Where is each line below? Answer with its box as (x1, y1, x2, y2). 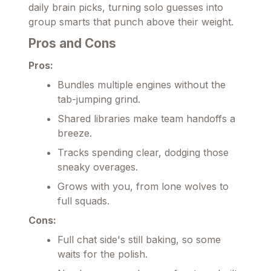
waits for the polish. (57, 247, 148, 260)
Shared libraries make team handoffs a (57, 112, 235, 125)
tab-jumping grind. (57, 93, 140, 105)
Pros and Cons (28, 35, 116, 51)
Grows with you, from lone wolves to (57, 180, 229, 192)
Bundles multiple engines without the (57, 78, 226, 91)
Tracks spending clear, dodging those (57, 146, 229, 158)
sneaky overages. (57, 160, 138, 173)
